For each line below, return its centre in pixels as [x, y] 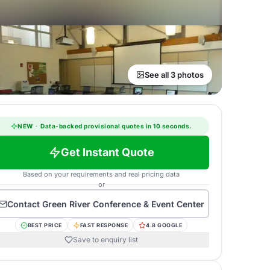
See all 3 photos [174, 75]
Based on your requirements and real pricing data [101, 174]
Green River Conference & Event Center [123, 204]
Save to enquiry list [105, 240]
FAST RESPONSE [104, 225]
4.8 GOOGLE [164, 225]
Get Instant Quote [107, 152]
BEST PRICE [45, 225]
